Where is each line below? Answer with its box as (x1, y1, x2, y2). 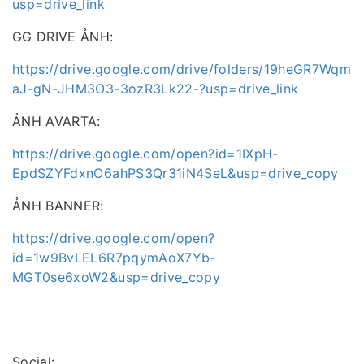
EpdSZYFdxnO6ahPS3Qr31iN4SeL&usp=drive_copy (12, 165, 339, 182)
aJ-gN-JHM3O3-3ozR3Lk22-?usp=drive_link (12, 80, 299, 97)
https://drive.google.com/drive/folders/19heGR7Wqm (12, 61, 352, 78)
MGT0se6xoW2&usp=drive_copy (12, 269, 221, 286)
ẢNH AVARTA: (12, 113, 101, 130)
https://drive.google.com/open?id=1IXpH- (12, 145, 279, 162)
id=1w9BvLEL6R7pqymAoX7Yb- (12, 249, 216, 266)
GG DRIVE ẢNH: (12, 28, 114, 45)
